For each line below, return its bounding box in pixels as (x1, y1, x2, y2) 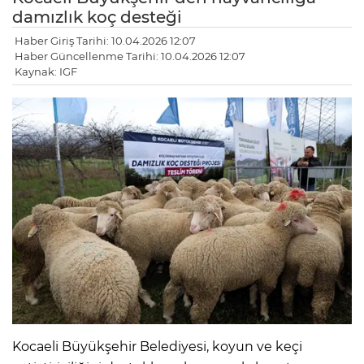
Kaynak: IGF (15, 65, 77, 79)
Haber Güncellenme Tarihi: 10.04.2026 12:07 (15, 50, 245, 63)
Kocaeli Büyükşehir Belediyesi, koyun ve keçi (12, 338, 302, 354)
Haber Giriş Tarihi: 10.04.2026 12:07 (15, 34, 196, 48)
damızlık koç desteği (12, 7, 182, 28)
